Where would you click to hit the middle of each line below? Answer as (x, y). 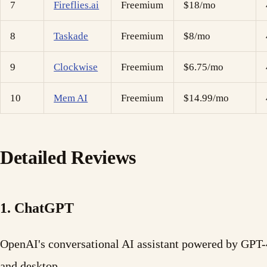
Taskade (71, 36)
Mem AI (71, 98)
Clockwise (76, 67)
